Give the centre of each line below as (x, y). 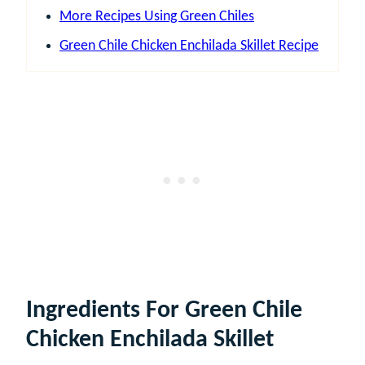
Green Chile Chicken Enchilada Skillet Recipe (189, 46)
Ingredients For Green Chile (164, 310)
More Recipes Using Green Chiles (157, 16)
